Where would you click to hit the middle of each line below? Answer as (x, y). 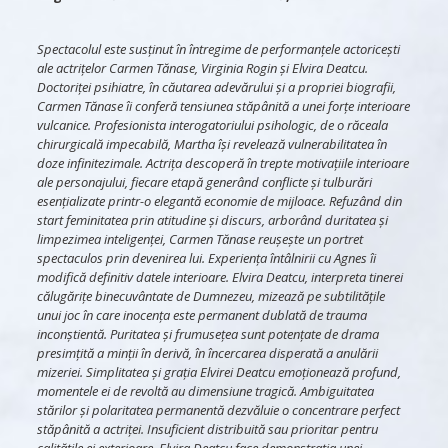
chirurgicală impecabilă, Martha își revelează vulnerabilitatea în (211, 144)
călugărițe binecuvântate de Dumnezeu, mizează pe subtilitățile (210, 296)
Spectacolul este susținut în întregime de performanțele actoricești (218, 49)
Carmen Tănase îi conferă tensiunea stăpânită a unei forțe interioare (223, 106)
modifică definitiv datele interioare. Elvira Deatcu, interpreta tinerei (219, 277)
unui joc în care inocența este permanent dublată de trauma (201, 315)
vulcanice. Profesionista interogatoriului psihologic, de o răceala (212, 125)
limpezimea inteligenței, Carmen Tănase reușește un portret (199, 239)
